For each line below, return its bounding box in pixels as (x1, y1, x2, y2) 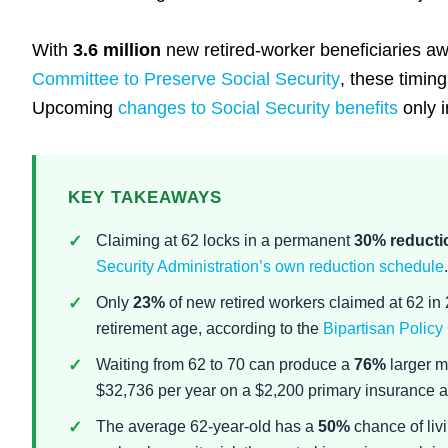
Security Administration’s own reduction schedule (96, 258, 444, 275)
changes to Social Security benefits (118, 98, 398, 118)
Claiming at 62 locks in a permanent (96, 232, 354, 249)
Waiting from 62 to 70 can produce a (96, 356, 354, 373)
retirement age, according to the (96, 320, 323, 337)
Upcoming (32, 98, 118, 118)
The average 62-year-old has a (96, 418, 318, 435)
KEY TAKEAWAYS (68, 188, 223, 207)
